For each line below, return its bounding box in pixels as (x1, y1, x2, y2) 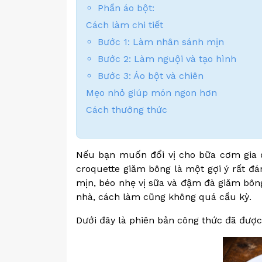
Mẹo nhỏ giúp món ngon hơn (86, 87, 217, 98)
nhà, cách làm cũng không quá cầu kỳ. (76, 191, 251, 202)
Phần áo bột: (98, 2, 154, 13)
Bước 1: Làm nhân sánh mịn (98, 36, 224, 47)
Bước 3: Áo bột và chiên (98, 70, 204, 81)
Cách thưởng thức (86, 104, 167, 115)
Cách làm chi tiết (86, 19, 163, 30)
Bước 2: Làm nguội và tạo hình (98, 53, 236, 64)
